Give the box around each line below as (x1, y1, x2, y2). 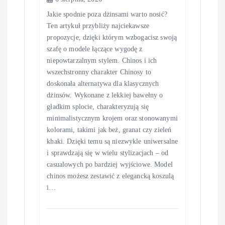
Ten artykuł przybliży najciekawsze (47, 21, 150, 30)
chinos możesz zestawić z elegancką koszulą (47, 171, 174, 180)
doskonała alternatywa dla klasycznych (47, 79, 159, 87)
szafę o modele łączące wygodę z (47, 44, 143, 53)
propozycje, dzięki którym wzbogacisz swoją (47, 33, 177, 41)
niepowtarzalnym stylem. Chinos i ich (47, 56, 157, 64)
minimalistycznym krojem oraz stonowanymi (47, 114, 178, 122)
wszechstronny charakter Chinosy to (47, 67, 152, 76)
